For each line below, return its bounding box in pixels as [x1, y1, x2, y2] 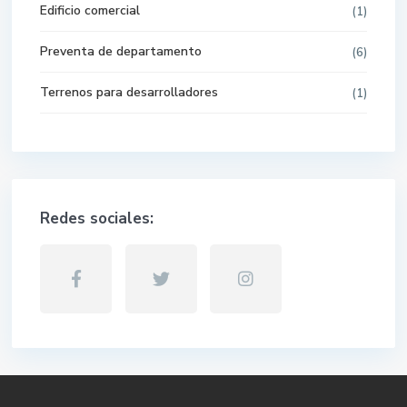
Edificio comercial [40, 2, 140, 19]
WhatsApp [331, 288, 393, 305]
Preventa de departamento [40, 43, 202, 60]
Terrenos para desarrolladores [40, 84, 218, 101]
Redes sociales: [40, 208, 154, 229]
